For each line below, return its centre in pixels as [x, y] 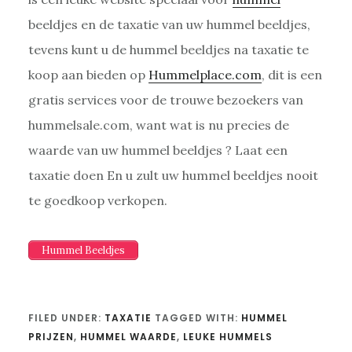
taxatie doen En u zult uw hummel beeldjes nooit [173, 175]
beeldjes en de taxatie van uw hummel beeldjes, [169, 24]
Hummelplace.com [205, 74]
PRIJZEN [51, 336]
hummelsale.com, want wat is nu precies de [158, 125]
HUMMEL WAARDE [128, 336]
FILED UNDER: [66, 317]
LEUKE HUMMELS [227, 336]
